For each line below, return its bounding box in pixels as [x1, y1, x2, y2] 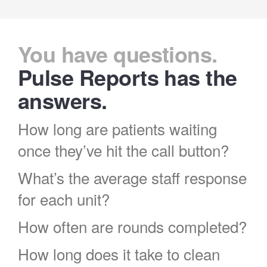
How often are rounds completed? [18, 215, 247, 238]
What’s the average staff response [18, 166, 247, 189]
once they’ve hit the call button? [18, 139, 229, 162]
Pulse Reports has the [18, 61, 237, 93]
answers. [18, 85, 107, 116]
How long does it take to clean [18, 243, 220, 265]
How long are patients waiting [18, 117, 217, 140]
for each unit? [18, 188, 110, 210]
